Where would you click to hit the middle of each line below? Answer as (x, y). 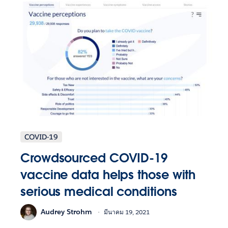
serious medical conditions (99, 191)
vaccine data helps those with (108, 175)
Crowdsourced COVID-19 (94, 158)
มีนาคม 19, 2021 (127, 212)
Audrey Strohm (66, 212)
